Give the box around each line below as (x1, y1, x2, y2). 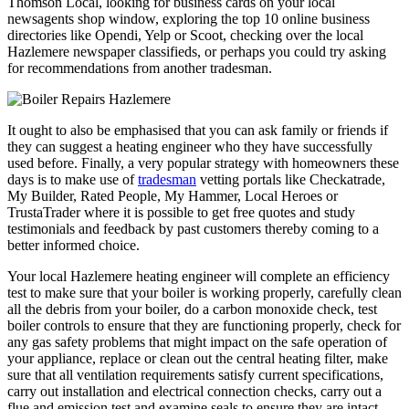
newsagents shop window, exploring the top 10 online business (7, 10, 370, 26)
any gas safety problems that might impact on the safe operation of (7, 333, 387, 350)
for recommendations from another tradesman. (7, 59, 272, 76)
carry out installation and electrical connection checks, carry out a (7, 383, 382, 399)
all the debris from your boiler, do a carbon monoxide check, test (7, 300, 377, 317)
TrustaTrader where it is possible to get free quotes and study (7, 204, 355, 220)
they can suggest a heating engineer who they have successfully (7, 138, 372, 154)
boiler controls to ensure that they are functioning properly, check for (7, 317, 401, 333)
